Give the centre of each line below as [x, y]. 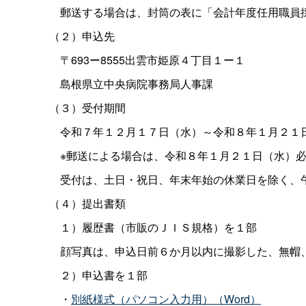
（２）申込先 [82, 36]
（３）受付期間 [87, 107]
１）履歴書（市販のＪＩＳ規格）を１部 [153, 227]
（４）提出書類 [87, 203]
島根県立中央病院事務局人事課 [131, 83]
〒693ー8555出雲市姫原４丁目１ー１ [147, 59]
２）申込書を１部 [98, 275]
